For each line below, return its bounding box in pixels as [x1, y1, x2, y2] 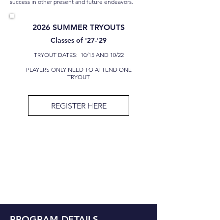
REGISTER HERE [51, 101, 107, 110]
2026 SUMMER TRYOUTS [32, 23, 125, 32]
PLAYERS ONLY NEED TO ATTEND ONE [26, 66, 132, 73]
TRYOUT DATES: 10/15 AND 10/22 [33, 51, 124, 58]
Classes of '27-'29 [51, 36, 107, 45]
